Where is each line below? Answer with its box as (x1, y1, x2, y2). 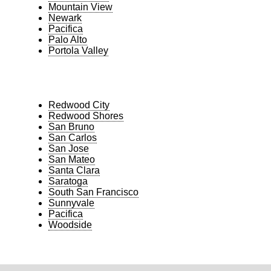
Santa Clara (48, 165, 100, 175)
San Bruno (48, 121, 94, 132)
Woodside (48, 219, 92, 230)
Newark (48, 12, 82, 23)
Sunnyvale (48, 197, 94, 208)
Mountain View (48, 1, 113, 12)
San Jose (48, 143, 89, 154)
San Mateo (48, 154, 95, 165)
